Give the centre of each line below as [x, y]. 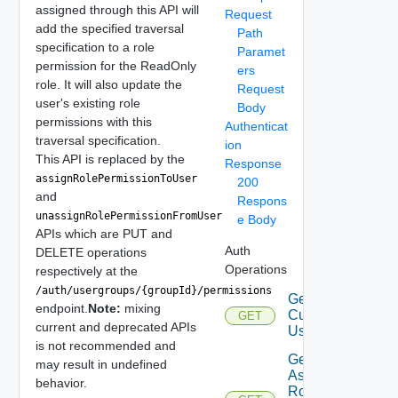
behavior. [61, 382]
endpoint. [61, 308]
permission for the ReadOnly [115, 65]
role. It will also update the [108, 84]
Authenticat [256, 127]
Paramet [261, 52]
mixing [140, 308]
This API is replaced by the [110, 159]
